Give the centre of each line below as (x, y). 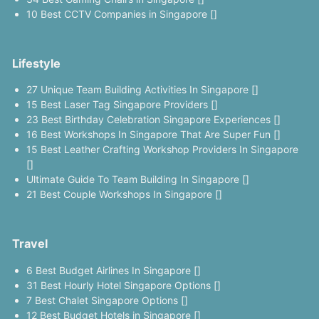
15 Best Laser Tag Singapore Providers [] (122, 105)
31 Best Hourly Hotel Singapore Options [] (123, 285)
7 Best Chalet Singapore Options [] (107, 300)
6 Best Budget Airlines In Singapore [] (113, 270)
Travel (30, 244)
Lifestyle (36, 64)
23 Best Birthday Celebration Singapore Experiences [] (153, 120)
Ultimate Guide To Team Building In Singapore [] (137, 179)
